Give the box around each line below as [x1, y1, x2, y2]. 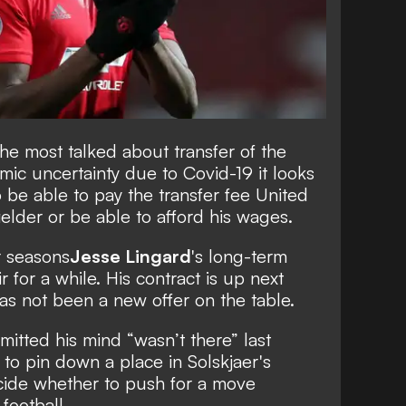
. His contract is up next [96, 266, 284, 290]
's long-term [191, 245, 287, 268]
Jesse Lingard [70, 245, 191, 268]
